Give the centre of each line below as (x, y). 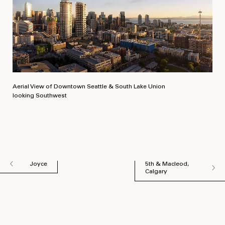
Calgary (156, 172)
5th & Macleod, (167, 164)
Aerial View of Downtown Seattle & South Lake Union (89, 87)
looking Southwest (40, 96)
